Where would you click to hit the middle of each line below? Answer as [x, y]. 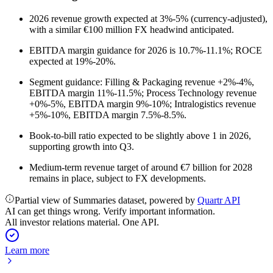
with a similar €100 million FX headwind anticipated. [132, 30]
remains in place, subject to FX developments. [118, 178]
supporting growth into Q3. [82, 147]
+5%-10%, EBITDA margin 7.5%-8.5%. [108, 115]
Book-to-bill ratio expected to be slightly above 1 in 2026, [140, 136]
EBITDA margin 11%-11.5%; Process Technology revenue [143, 93]
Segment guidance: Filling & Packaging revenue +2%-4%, [142, 82]
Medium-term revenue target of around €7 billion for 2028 [141, 167]
